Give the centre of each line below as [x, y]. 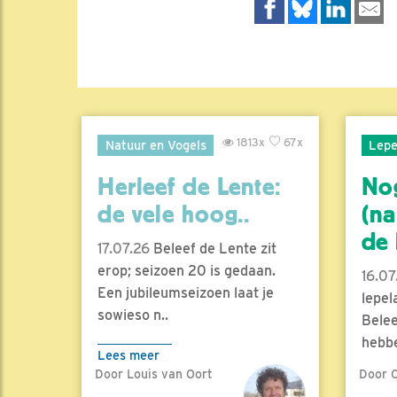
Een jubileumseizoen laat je [186, 292]
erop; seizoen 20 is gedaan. [187, 270]
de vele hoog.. [174, 214]
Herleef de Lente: [189, 187]
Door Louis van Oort [154, 374]
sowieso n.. [133, 315]
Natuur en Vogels [156, 144]
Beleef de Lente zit [213, 248]
